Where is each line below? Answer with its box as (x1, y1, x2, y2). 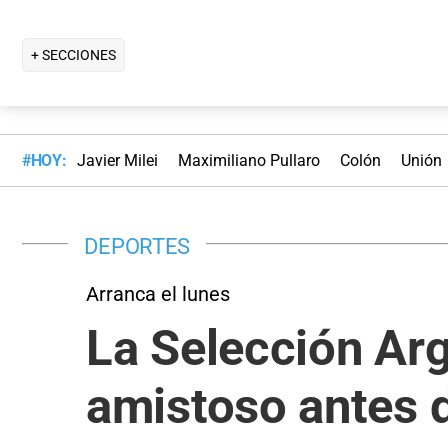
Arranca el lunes (86, 281, 230, 306)
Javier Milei (76, 151, 158, 171)
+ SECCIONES (31, 46, 116, 63)
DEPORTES (84, 232, 191, 259)
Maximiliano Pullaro (177, 151, 320, 171)
